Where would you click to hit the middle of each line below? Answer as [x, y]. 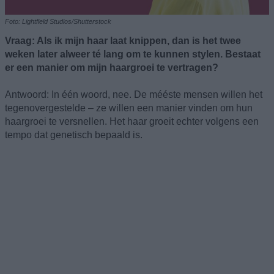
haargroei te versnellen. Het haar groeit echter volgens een [132, 121]
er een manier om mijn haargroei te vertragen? [112, 67]
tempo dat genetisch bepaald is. [74, 135]
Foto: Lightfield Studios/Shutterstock [58, 21]
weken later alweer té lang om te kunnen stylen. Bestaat [133, 54]
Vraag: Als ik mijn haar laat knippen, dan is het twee [123, 40]
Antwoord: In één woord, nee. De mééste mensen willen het [134, 94]
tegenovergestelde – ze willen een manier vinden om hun [129, 108]
